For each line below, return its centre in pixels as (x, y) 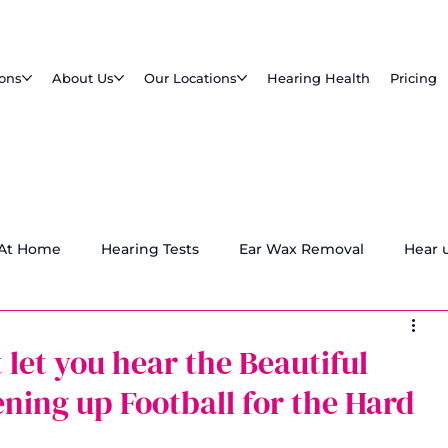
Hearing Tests (150, 249)
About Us (82, 78)
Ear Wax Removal (301, 249)
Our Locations (190, 78)
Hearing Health (318, 78)
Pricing (413, 78)
